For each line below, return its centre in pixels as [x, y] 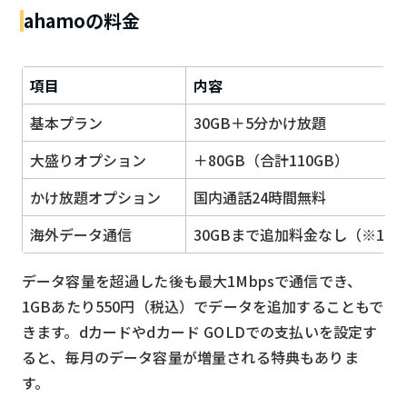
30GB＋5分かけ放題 [260, 122]
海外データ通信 [81, 234]
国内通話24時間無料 [260, 197]
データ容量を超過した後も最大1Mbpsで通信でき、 [192, 280]
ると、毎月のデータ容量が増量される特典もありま [190, 357]
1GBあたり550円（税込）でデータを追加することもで [203, 306]
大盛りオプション [88, 159]
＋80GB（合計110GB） [271, 159]
